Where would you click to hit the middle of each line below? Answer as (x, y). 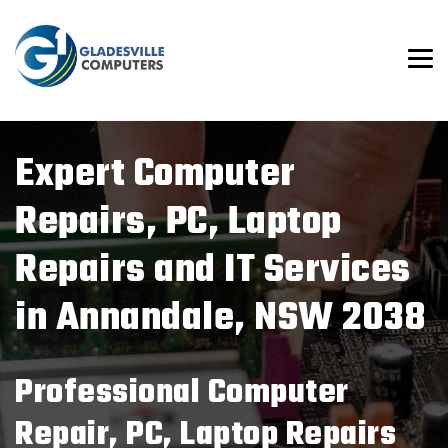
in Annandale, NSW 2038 (220, 319)
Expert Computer (155, 175)
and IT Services (282, 271)
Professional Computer (182, 393)
